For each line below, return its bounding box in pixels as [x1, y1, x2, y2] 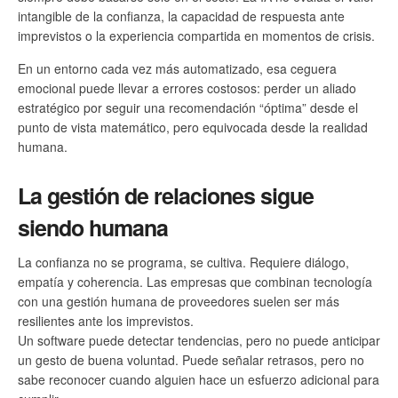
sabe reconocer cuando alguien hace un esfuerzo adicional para [18, 370, 379, 388]
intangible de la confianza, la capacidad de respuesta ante [18, 6, 345, 25]
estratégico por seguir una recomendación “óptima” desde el [18, 99, 358, 117]
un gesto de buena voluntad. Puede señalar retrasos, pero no [18, 350, 364, 369]
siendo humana [18, 211, 168, 243]
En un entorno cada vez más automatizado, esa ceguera [18, 60, 337, 78]
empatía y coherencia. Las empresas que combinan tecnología [18, 272, 372, 291]
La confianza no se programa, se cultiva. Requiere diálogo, [18, 252, 349, 271]
